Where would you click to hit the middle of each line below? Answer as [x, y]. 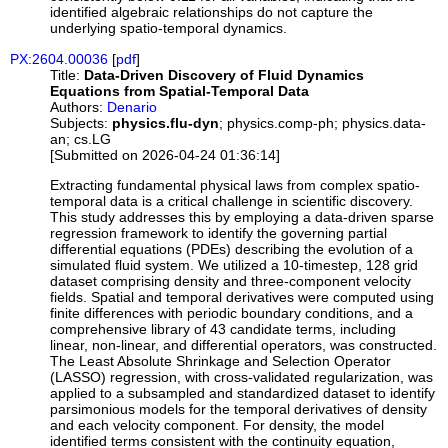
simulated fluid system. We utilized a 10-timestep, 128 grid [234, 264]
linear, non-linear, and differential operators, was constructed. [244, 344]
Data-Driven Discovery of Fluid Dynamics [224, 74]
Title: [65, 74]
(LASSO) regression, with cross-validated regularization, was [242, 376]
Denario [132, 106]
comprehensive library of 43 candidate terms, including [223, 328]
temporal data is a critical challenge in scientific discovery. [232, 200]
